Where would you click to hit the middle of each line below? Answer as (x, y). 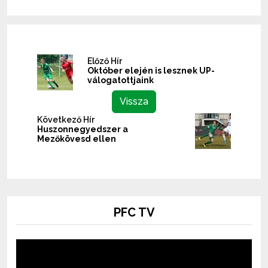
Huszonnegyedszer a (83, 129)
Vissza (134, 101)
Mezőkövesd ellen (77, 138)
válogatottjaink (121, 80)
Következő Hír (66, 119)
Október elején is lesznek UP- (151, 70)
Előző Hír (105, 61)
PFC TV (134, 212)
